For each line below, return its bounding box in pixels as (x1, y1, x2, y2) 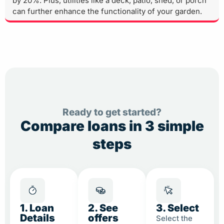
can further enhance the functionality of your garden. (12, 6, 202, 16)
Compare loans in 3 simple (20, 117, 204, 135)
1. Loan (20, 202, 54, 214)
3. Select (156, 202, 199, 214)
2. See (88, 202, 118, 214)
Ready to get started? (62, 106, 161, 118)
